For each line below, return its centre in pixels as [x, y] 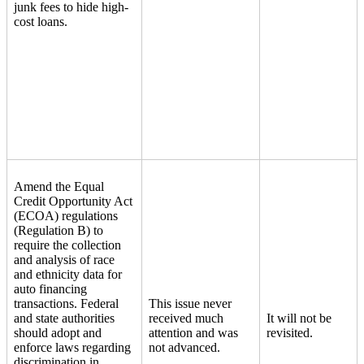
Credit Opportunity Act [73, 201]
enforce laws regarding [72, 347]
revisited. [291, 332]
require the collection [67, 245]
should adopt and [58, 332]
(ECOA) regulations [66, 215]
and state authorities [64, 318]
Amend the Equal [59, 186]
